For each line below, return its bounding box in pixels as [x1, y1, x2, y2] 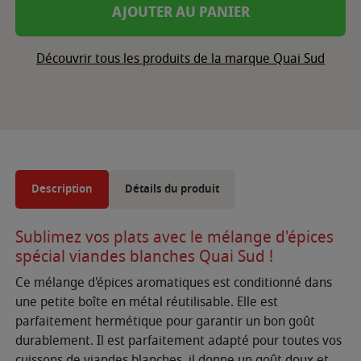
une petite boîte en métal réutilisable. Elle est [15, 293, 278, 313]
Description [31, 180, 93, 198]
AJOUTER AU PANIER [111, 2, 250, 23]
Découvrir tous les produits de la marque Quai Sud [36, 49, 325, 69]
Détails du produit [125, 180, 219, 198]
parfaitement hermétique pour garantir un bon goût [15, 312, 315, 332]
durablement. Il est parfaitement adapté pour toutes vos [15, 331, 342, 351]
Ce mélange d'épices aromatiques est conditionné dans [15, 273, 332, 293]
